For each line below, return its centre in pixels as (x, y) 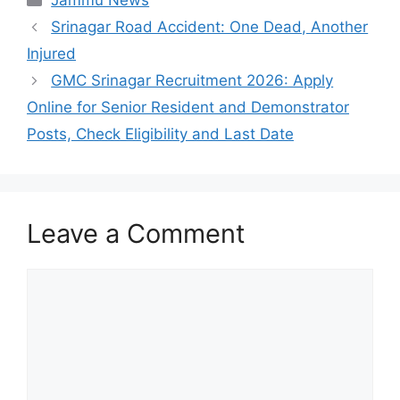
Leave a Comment (136, 234)
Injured (51, 54)
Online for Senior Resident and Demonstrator (188, 108)
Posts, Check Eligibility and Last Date (160, 134)
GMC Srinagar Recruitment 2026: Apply (192, 81)
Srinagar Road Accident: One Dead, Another (210, 27)
